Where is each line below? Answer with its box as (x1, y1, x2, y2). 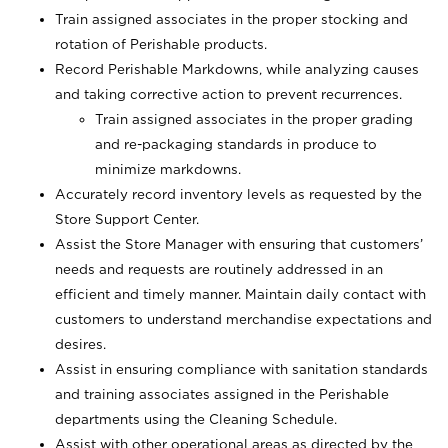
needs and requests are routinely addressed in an (55, 262, 383, 276)
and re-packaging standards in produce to (95, 137, 377, 151)
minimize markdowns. (95, 162, 241, 176)
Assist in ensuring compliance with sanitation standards (55, 362, 428, 376)
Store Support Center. (55, 212, 199, 226)
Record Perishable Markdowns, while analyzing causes (55, 62, 419, 76)
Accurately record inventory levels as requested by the (55, 187, 422, 201)
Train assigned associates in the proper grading (95, 112, 413, 126)
